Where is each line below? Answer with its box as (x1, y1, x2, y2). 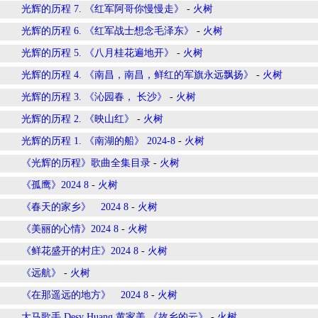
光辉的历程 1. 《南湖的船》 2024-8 (21, 136, 175, 146)
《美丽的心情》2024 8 (21, 224, 119, 234)
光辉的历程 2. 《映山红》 (21, 114, 134, 124)
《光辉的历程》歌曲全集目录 (21, 158, 150, 168)
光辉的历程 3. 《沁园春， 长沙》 (21, 92, 167, 102)
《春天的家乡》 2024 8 (21, 202, 128, 212)
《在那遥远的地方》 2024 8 (21, 290, 148, 300)
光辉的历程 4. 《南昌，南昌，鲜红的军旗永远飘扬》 (21, 70, 253, 80)
